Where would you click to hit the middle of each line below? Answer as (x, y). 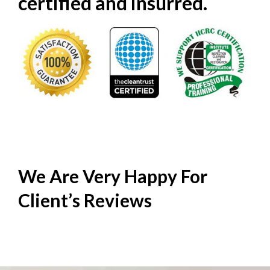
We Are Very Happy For (113, 176)
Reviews (118, 200)
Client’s (51, 200)
